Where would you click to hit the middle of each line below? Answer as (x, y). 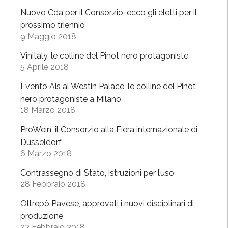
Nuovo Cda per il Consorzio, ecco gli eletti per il (109, 13)
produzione (42, 216)
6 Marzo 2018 (46, 154)
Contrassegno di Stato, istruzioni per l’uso (97, 173)
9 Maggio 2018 (48, 37)
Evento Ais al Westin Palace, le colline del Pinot (108, 87)
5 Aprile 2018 (45, 67)
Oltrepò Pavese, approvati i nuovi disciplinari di (107, 204)
